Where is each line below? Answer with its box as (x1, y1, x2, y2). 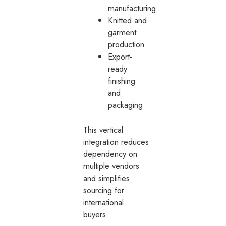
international (83, 196, 124, 208)
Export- (108, 50, 133, 63)
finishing (108, 75, 136, 87)
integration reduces (83, 135, 149, 148)
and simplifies (83, 172, 130, 184)
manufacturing (108, 2, 156, 15)
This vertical (83, 123, 124, 136)
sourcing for (83, 184, 125, 196)
